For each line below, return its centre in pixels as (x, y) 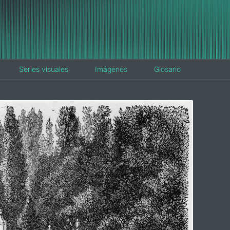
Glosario (167, 69)
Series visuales (44, 69)
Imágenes (111, 69)
